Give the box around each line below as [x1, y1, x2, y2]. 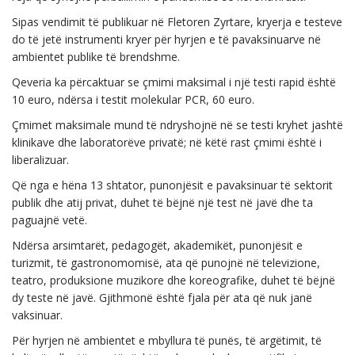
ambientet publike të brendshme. [12, 49, 180, 64]
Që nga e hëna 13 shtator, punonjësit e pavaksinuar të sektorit [12, 177, 333, 193]
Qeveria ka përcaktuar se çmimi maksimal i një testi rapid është [12, 74, 336, 90]
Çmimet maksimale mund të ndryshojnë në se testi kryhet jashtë [12, 117, 343, 132]
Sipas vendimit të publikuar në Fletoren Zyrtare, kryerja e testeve [12, 14, 342, 29]
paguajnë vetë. [12, 212, 87, 227]
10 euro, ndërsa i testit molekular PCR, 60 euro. [12, 92, 254, 107]
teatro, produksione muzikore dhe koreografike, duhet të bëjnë [12, 273, 335, 288]
